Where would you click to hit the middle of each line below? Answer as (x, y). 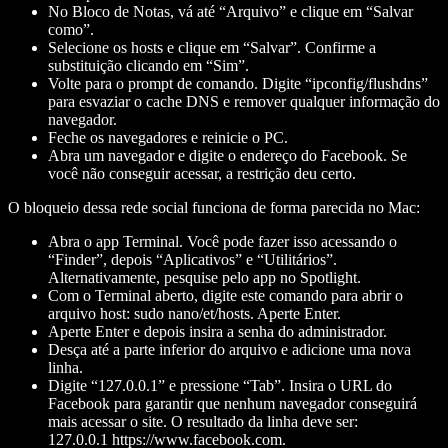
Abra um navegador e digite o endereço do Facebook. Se (227, 155)
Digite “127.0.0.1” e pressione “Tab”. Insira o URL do (220, 385)
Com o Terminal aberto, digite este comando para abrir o (225, 295)
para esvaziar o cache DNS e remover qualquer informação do (244, 101)
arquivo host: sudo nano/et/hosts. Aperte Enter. (194, 313)
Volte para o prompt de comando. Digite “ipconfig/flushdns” (238, 83)
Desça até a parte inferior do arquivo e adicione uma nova (229, 349)
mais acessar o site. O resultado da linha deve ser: (203, 421)
